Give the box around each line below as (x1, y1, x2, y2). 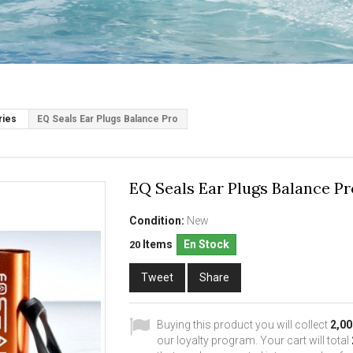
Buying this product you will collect (156, 318, 330, 331)
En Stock (183, 238, 229, 251)
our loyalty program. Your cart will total (156, 334, 351, 347)
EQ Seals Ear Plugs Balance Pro (37, 113, 178, 124)
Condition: (128, 214, 184, 227)
